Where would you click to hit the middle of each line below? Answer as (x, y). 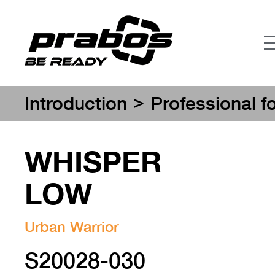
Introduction (76, 103)
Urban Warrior (72, 227)
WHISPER (93, 161)
